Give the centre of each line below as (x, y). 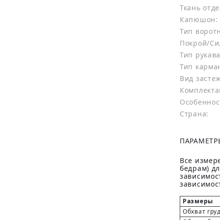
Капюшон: (199, 19)
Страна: (194, 114)
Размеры (198, 201)
